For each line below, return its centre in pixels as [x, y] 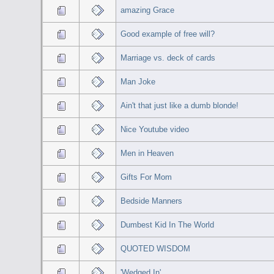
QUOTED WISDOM [155, 248]
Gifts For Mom [146, 177]
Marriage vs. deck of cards [168, 57]
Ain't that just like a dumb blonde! [179, 105]
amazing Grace [147, 10]
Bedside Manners [151, 201]
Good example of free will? [167, 34]
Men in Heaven [147, 153]
